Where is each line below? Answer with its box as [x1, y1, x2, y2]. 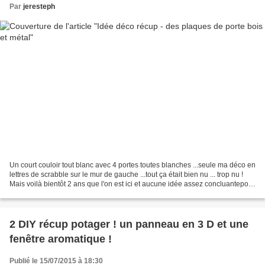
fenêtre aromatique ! [9, 232, 112, 245]
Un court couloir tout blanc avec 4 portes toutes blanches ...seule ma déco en [9, 160, 256, 169]
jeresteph [23, 2, 55, 11]
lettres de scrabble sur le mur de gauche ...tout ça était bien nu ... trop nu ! [9, 170, 243, 179]
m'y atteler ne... [9, 189, 57, 198]
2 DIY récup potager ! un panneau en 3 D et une [9, 218, 248, 230]
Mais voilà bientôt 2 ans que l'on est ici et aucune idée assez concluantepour [9, 179, 255, 188]
